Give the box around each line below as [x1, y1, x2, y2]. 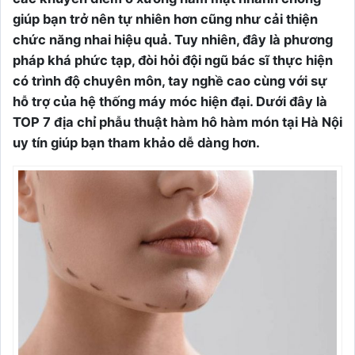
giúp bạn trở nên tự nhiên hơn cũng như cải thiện [13, 11, 318, 27]
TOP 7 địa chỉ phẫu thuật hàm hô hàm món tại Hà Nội [13, 114, 342, 130]
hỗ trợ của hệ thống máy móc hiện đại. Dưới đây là [13, 94, 327, 109]
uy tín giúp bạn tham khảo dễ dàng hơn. [13, 135, 260, 151]
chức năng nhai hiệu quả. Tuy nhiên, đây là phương [13, 32, 333, 48]
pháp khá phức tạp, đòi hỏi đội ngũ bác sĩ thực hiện [13, 52, 333, 68]
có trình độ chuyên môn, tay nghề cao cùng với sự [13, 73, 327, 89]
